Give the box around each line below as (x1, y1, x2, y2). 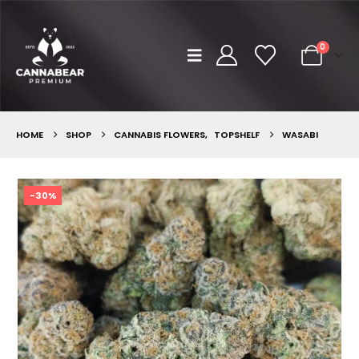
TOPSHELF (214, 127, 260, 141)
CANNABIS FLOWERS (114, 127, 205, 141)
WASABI (282, 127, 318, 141)
